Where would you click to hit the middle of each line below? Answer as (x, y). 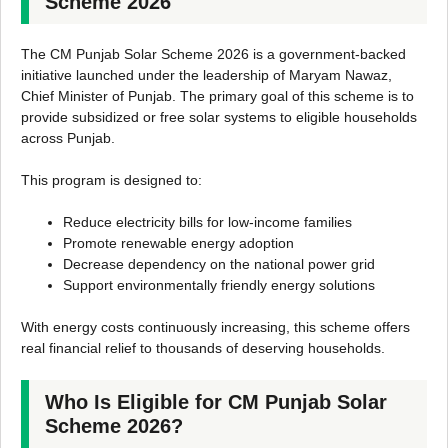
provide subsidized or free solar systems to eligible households (219, 117)
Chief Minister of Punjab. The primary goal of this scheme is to (217, 96)
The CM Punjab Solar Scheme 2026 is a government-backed (213, 54)
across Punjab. (68, 138)
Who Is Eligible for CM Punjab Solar (216, 402)
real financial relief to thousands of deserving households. (203, 348)
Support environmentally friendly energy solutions (219, 285)
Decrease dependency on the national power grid (219, 264)
